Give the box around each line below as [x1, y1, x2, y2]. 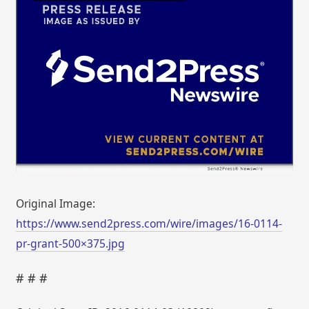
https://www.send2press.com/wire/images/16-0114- [16, 215, 283, 231]
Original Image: [16, 195, 96, 211]
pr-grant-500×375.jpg [16, 235, 126, 251]
